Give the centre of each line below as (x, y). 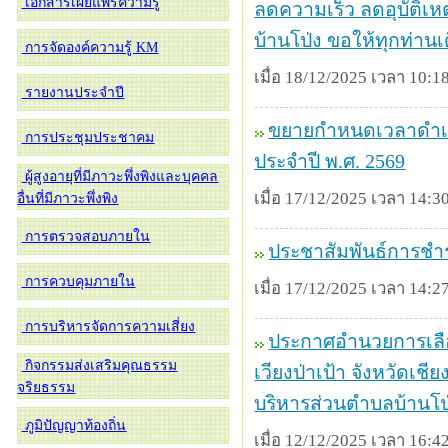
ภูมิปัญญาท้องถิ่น (74, 425)
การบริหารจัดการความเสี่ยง (108, 326)
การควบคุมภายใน (78, 281)
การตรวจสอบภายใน (86, 236)
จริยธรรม (46, 387)
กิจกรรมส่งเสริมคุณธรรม (99, 365)
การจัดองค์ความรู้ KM (90, 47)
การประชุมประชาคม (88, 137)
